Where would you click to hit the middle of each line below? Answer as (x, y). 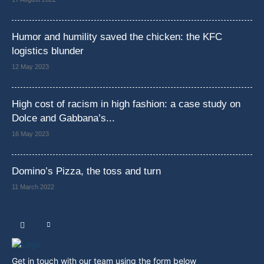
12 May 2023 (30, 67)
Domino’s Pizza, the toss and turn (86, 171)
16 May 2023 (30, 134)
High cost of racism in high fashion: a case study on (126, 104)
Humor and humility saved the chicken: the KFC (117, 37)
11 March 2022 (33, 187)
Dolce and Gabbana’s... (63, 118)
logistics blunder (48, 51)
